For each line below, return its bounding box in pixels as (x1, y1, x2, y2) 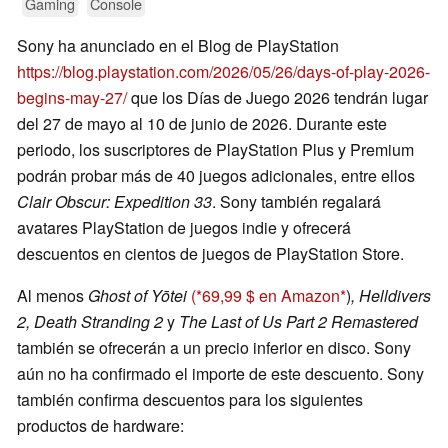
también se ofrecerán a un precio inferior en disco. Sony (17, 336, 411, 360)
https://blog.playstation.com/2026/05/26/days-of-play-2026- (17, 60, 430, 84)
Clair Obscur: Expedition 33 (17, 190, 212, 214)
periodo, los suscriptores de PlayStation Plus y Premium (17, 138, 414, 162)
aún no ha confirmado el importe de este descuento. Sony (17, 362, 424, 386)
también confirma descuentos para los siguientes (17, 388, 363, 412)
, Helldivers (351, 284, 431, 308)
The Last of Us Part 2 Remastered (175, 310, 418, 334)
